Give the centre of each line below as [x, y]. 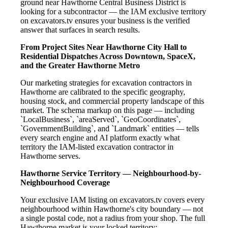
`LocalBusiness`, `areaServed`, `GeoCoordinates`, [101, 120]
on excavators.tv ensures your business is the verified [105, 21]
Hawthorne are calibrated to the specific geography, [103, 92]
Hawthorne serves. [50, 156]
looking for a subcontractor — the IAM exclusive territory [113, 12]
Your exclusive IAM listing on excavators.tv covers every [112, 200]
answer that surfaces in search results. [80, 30]
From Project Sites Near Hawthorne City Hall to [104, 47]
